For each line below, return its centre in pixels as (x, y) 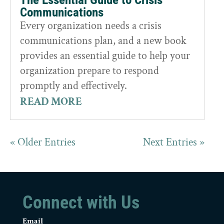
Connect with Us (81, 203)
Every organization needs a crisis (91, 26)
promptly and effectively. (73, 86)
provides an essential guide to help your (105, 56)
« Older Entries (43, 142)
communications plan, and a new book (103, 41)
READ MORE (51, 102)
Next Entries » (173, 142)
